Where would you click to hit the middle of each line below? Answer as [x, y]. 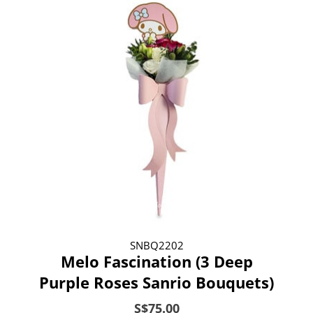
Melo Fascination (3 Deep [156, 261]
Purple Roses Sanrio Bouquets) [156, 282]
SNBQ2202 [156, 245]
